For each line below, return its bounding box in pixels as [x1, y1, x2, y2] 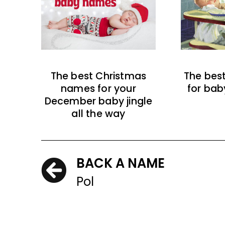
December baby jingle [44, 94, 153, 108]
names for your [61, 82, 136, 96]
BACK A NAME [76, 154, 165, 173]
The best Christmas [50, 69, 147, 83]
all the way [71, 107, 126, 121]
